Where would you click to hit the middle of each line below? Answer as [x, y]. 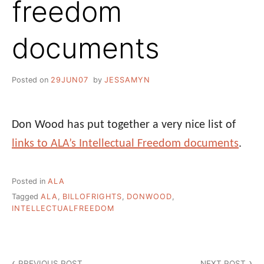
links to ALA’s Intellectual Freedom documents [125, 143]
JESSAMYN [127, 80]
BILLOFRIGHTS [92, 197]
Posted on [31, 80]
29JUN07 [70, 80]
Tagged [26, 197]
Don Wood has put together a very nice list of [124, 125]
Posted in [30, 181]
